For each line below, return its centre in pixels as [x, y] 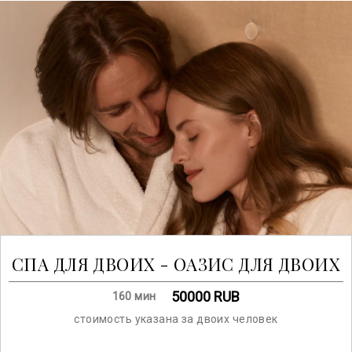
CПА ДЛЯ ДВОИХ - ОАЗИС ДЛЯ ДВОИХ [176, 264]
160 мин [134, 297]
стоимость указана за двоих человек [176, 319]
